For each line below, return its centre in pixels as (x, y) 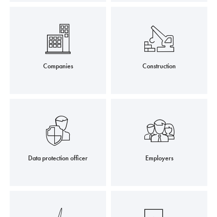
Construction (159, 66)
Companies (58, 66)
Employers (159, 158)
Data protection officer (58, 158)
